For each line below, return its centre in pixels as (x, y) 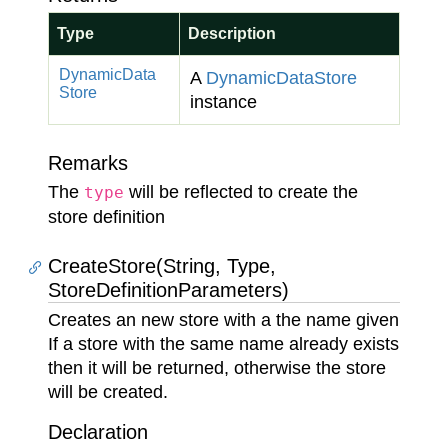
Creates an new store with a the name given (223, 320)
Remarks (88, 163)
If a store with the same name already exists (223, 344)
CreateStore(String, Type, (162, 266)
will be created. (108, 392)
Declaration (98, 432)
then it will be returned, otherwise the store (217, 368)
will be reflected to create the (241, 192)
